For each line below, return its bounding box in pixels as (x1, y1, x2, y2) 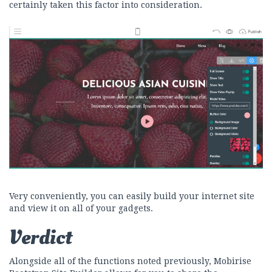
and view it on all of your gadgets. (9, 203, 153, 213)
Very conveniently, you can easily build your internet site (9, 191, 254, 201)
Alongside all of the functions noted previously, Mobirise (9, 256, 251, 266)
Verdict (9, 223, 72, 252)
